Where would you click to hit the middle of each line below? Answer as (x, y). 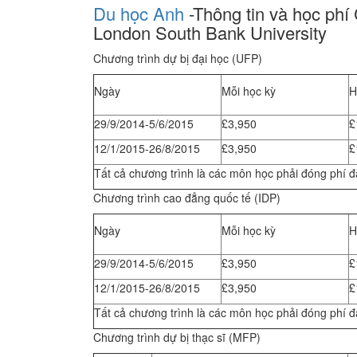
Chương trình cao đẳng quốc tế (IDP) (187, 198)
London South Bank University (210, 32)
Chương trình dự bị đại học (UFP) (213, 58)
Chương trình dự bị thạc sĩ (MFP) (177, 337)
